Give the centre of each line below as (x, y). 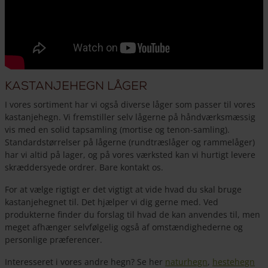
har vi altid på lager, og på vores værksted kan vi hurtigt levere (130, 155)
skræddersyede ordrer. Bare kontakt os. (84, 167)
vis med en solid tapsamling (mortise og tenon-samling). (117, 130)
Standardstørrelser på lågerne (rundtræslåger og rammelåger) (130, 142)
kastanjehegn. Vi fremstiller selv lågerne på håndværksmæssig (130, 117)
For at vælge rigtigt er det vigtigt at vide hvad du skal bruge (123, 190)
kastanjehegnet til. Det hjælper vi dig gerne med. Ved (112, 202)
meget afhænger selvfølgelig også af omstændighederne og (124, 227)
